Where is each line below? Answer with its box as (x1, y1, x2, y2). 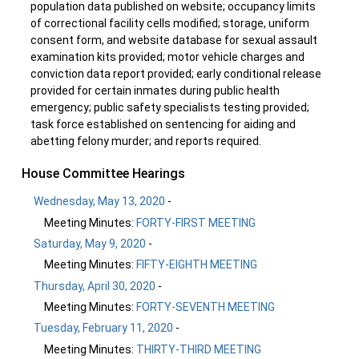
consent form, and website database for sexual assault (30, 34, 317, 46)
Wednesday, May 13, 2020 (34, 195, 166, 208)
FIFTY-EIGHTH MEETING (136, 258, 257, 272)
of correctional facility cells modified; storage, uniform (30, 17, 309, 30)
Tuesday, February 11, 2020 (34, 321, 174, 335)
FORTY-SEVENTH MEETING (136, 301, 275, 314)
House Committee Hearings (22, 166, 186, 181)
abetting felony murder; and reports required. (30, 135, 261, 147)
